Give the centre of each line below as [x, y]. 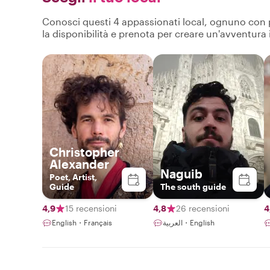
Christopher [84, 152]
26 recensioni [203, 208]
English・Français [82, 222]
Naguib [181, 173]
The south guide [193, 186]
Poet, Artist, [73, 177]
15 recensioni [91, 208]
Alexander [79, 164]
